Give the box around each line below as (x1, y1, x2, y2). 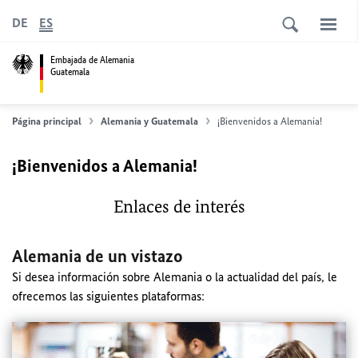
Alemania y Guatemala (101, 115, 198, 127)
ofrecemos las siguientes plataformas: (12, 288, 205, 304)
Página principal (12, 115, 82, 127)
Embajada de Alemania (50, 53, 134, 66)
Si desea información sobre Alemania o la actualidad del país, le (12, 269, 337, 284)
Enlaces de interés (113, 196, 245, 217)
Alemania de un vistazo (12, 245, 183, 267)
